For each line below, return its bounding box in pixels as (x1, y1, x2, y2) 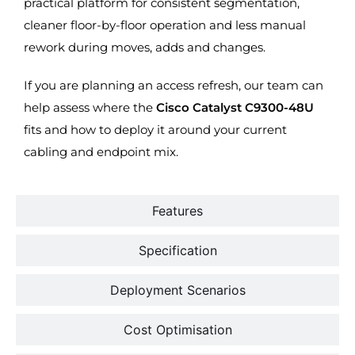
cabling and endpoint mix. (24, 144, 178, 160)
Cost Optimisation (123, 322, 232, 338)
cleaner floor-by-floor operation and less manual (24, 17, 306, 33)
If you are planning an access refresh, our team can (24, 78, 323, 94)
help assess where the (24, 100, 156, 116)
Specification (138, 242, 217, 259)
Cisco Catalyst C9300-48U (156, 100, 314, 116)
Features (152, 203, 203, 219)
